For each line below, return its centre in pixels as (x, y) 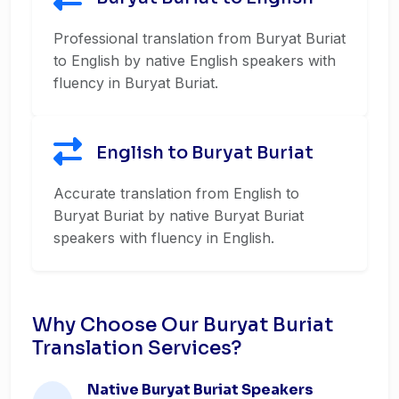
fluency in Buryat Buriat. (136, 83)
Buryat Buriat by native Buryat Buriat (179, 216)
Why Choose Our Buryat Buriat (183, 325)
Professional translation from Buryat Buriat (199, 38)
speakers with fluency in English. (164, 238)
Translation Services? (137, 348)
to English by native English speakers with (195, 61)
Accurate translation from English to (176, 193)
